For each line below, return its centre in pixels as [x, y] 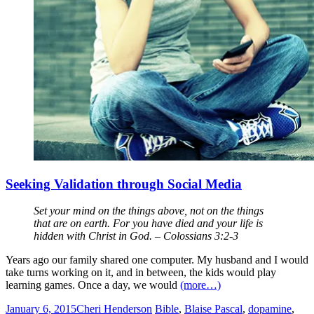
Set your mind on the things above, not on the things [149, 211]
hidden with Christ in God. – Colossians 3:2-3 [136, 236]
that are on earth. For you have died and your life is [148, 224]
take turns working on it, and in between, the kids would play [141, 273]
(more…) [200, 285]
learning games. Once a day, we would [93, 285]
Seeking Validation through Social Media [124, 184]
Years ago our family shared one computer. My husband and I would [157, 260]
